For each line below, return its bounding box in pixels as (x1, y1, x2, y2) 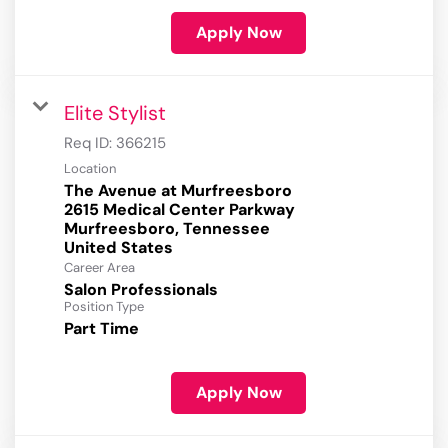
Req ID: (64, 133, 116, 154)
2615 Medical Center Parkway (64, 199, 295, 221)
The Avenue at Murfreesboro (64, 180, 292, 202)
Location (64, 160, 116, 178)
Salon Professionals (64, 279, 218, 301)
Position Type (64, 298, 144, 316)
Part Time (64, 318, 139, 340)
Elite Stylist (64, 100, 166, 127)
